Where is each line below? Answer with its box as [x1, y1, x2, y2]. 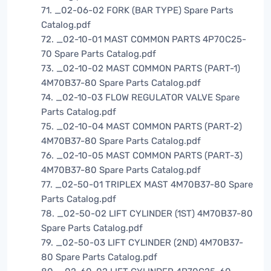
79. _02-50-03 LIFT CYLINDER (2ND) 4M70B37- [41, 237, 243, 249]
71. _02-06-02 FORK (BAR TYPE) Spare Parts [41, 5, 233, 16]
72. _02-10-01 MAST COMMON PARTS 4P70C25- [41, 34, 246, 45]
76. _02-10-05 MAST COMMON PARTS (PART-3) [41, 150, 243, 162]
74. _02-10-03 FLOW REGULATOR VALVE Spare [41, 92, 240, 103]
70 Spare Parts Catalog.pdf [41, 48, 156, 60]
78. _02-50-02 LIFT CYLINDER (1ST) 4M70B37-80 [41, 208, 253, 220]
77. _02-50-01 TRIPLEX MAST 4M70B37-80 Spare [41, 179, 253, 191]
